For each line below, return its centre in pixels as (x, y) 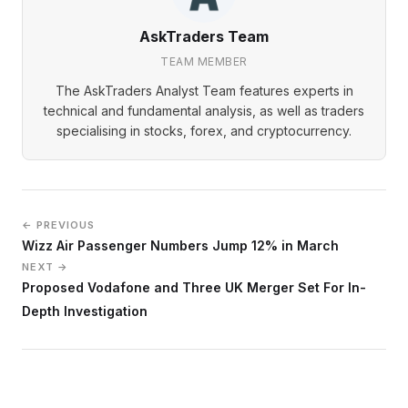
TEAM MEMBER (204, 61)
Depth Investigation (85, 311)
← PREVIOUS (58, 224)
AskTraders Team (204, 36)
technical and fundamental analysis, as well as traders (204, 110)
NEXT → (45, 266)
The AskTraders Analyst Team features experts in (204, 90)
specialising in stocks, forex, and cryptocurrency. (204, 130)
